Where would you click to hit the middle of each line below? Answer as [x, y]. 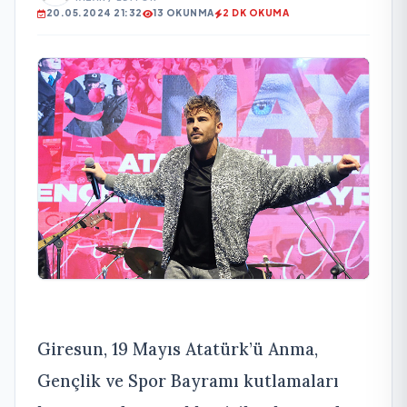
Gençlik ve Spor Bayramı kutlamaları [188, 380]
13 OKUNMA [184, 13]
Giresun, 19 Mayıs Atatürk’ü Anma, [178, 348]
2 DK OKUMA [256, 13]
